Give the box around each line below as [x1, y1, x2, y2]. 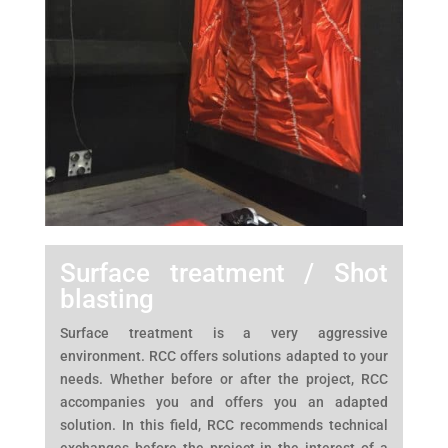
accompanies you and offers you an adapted [59, 393, 389, 410]
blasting [59, 283, 154, 314]
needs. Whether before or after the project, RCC [59, 370, 389, 387]
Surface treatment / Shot [59, 257, 389, 288]
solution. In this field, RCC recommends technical [59, 416, 389, 433]
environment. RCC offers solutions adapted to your [59, 347, 389, 364]
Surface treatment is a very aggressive [59, 324, 389, 341]
